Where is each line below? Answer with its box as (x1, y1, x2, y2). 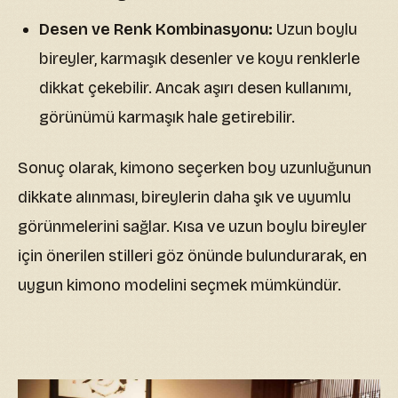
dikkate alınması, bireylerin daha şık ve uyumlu (18, 187, 351, 208)
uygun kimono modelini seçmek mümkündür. (18, 275, 341, 296)
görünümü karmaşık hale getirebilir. (39, 107, 295, 128)
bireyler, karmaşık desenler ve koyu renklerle (39, 49, 360, 69)
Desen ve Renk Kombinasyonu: (39, 20, 273, 40)
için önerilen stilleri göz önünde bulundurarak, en (18, 246, 367, 267)
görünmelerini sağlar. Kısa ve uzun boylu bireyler (18, 217, 367, 237)
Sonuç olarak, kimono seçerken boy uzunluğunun (18, 158, 371, 179)
